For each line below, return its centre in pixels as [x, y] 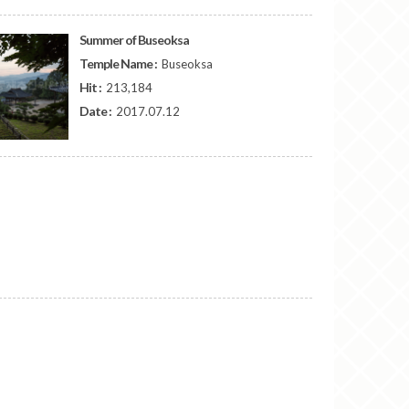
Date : [97, 111]
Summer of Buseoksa [135, 40]
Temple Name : [120, 63]
